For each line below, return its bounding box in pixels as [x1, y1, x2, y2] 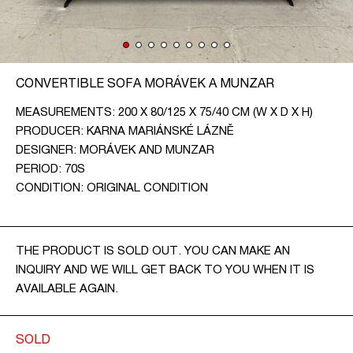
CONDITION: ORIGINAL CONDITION [16, 183, 208, 195]
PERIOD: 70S [16, 164, 85, 176]
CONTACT [16, 3, 58, 12]
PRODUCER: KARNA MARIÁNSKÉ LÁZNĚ [16, 126, 234, 138]
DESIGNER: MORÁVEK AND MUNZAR [16, 145, 214, 157]
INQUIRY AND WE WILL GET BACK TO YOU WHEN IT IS [16, 265, 314, 277]
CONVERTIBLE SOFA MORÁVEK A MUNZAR [16, 79, 274, 91]
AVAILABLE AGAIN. [16, 284, 118, 295]
